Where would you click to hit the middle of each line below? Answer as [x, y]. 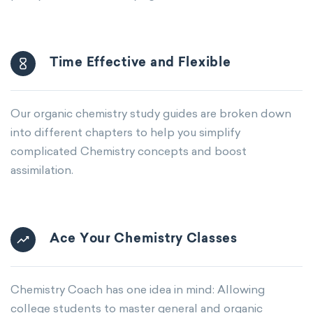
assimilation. [42, 170]
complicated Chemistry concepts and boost [129, 151]
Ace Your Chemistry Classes [144, 239]
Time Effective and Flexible [140, 63]
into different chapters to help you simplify [125, 132]
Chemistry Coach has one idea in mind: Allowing [138, 289]
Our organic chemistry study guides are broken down [151, 113]
